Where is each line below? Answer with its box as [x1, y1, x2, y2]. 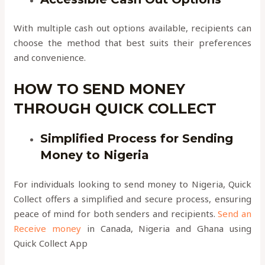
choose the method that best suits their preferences [14, 37, 251, 49]
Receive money [14, 222, 81, 234]
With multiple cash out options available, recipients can [14, 22, 251, 34]
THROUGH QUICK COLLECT [14, 100, 217, 118]
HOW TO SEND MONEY [14, 80, 186, 98]
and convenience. [14, 51, 86, 64]
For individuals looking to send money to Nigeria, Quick [14, 177, 251, 190]
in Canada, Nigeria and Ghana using [80, 222, 251, 234]
